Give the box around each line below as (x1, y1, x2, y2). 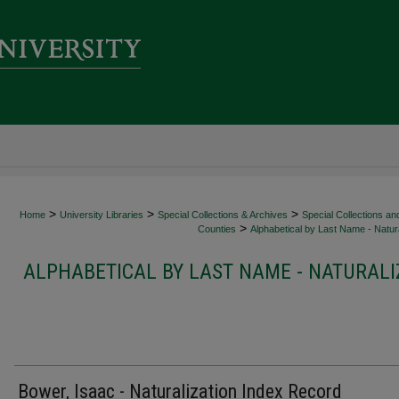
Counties (198, 224, 236, 234)
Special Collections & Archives (158, 209, 288, 220)
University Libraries (60, 209, 143, 220)
